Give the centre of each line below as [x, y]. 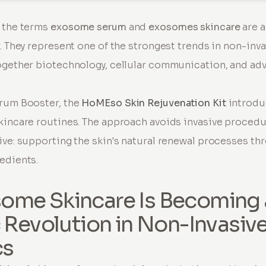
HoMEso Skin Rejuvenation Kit [154, 103]
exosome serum [88, 27]
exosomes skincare [194, 27]
